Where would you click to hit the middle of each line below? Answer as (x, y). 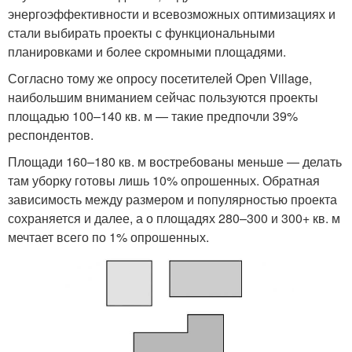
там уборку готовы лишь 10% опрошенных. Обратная (164, 181)
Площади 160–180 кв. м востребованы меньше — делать (175, 162)
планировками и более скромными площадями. (147, 52)
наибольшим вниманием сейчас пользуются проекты (163, 97)
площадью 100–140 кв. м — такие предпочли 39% (153, 116)
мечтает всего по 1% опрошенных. (108, 237)
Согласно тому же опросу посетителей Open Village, (160, 79)
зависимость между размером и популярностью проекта (172, 200)
